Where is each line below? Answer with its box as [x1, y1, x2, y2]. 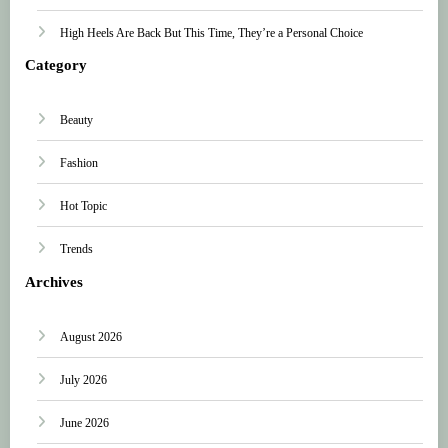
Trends [60, 242, 93, 257]
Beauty [60, 113, 93, 128]
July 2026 [60, 373, 107, 388]
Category [25, 56, 87, 73]
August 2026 [60, 330, 122, 345]
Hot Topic [60, 199, 107, 214]
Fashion [60, 156, 98, 171]
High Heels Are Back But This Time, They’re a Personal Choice [60, 25, 363, 40]
